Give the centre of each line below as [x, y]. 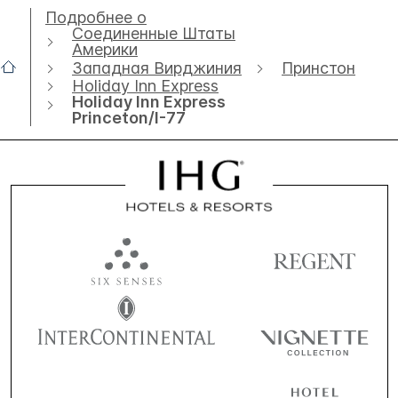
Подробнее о [96, 18]
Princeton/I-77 [129, 117]
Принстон [318, 68]
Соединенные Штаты [154, 34]
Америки [105, 50]
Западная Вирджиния [157, 68]
